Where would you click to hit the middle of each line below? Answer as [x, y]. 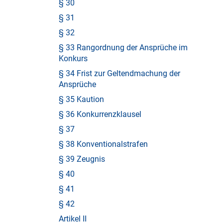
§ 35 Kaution [81, 99]
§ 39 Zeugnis [82, 159]
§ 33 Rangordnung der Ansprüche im [123, 48]
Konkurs [73, 58]
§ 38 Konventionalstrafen [103, 144]
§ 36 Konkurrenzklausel [100, 114]
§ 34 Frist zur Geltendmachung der [119, 73]
